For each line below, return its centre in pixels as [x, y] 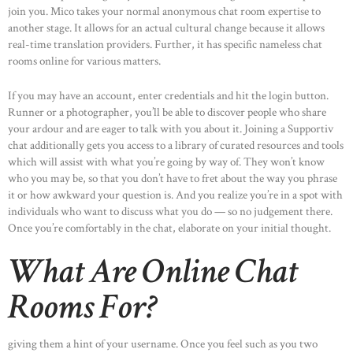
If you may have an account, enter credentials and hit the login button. [168, 95]
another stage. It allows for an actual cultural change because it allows [166, 28]
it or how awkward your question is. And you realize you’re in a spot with [175, 195]
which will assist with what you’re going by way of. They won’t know [166, 162]
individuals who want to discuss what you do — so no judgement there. [170, 211]
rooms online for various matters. [84, 61]
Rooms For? [83, 307]
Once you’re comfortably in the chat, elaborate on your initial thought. [169, 228]
